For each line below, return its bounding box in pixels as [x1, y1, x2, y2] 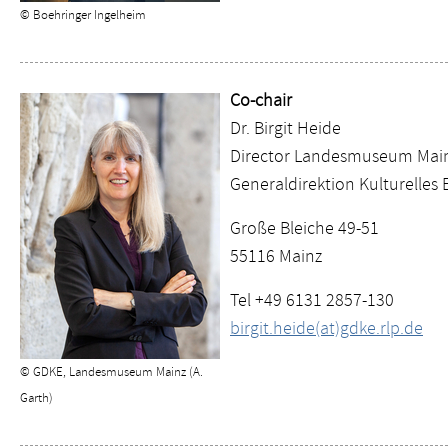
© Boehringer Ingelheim [20, 5, 146, 23]
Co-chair [230, 88, 292, 112]
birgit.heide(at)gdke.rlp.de [230, 316, 423, 340]
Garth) [20, 388, 53, 406]
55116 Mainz [230, 244, 322, 268]
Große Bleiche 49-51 [230, 216, 379, 240]
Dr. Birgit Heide [230, 116, 341, 140]
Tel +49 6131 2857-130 [230, 288, 394, 312]
